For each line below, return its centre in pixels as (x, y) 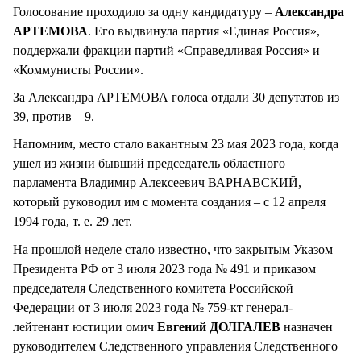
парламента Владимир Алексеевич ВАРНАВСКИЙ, (157, 183)
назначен (307, 326)
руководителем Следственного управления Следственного (175, 346)
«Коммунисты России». (78, 70)
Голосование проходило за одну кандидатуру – (144, 12)
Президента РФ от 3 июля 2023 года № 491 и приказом (164, 268)
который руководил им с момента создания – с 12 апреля (169, 202)
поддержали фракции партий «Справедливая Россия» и (166, 51)
